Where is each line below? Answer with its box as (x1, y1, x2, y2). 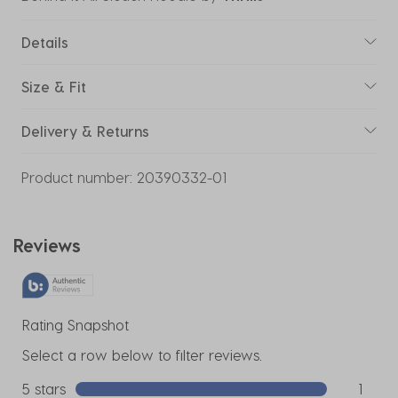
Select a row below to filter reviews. (22, 346, 262, 363)
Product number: (21, 168, 132, 186)
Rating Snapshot (22, 315, 129, 333)
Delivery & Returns (21, 122, 149, 139)
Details (21, 33, 68, 51)
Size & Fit (21, 77, 86, 95)
